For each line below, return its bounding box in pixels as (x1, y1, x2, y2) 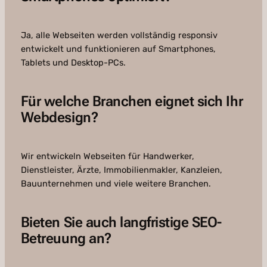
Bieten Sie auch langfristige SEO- (20, 214, 222, 231)
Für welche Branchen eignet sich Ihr (20, 93, 243, 110)
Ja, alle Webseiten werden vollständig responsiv (20, 30, 218, 41)
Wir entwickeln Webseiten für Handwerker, (20, 151, 194, 162)
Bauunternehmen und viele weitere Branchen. (20, 178, 211, 190)
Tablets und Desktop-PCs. (20, 57, 126, 69)
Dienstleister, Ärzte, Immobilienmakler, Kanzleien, (20, 164, 222, 176)
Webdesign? (20, 109, 98, 126)
